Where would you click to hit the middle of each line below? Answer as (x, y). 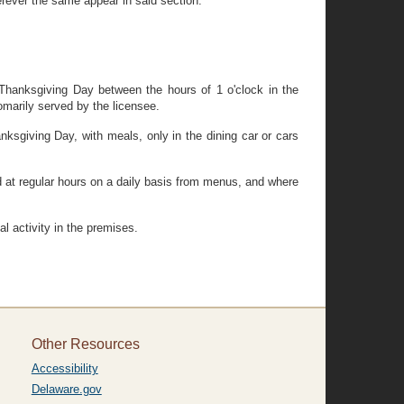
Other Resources (85, 344)
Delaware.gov (66, 389)
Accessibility (64, 368)
